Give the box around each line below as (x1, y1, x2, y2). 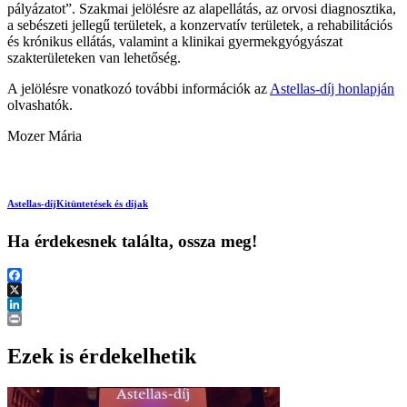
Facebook (7, 282, 64, 298)
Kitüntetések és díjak (56, 197, 148, 209)
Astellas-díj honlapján (270, 80, 394, 96)
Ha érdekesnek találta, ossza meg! (7, 231, 257, 251)
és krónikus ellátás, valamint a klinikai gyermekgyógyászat (7, 33, 342, 49)
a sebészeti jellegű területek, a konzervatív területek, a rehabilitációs (7, 16, 392, 33)
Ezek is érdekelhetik (7, 344, 196, 369)
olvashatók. (7, 96, 73, 113)
